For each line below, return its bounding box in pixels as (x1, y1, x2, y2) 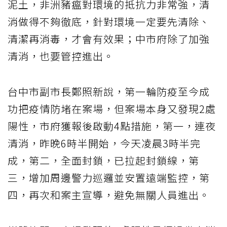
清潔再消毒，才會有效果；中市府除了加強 (8, 31, 210, 46)
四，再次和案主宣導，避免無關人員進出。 (8, 187, 210, 202)
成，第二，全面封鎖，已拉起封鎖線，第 (8, 153, 199, 168)
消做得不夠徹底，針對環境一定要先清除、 (8, 14, 210, 29)
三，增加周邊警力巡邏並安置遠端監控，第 (8, 170, 210, 185)
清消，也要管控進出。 (8, 48, 114, 63)
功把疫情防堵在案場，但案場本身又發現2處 (8, 101, 216, 116)
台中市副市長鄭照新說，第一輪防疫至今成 (8, 84, 210, 99)
